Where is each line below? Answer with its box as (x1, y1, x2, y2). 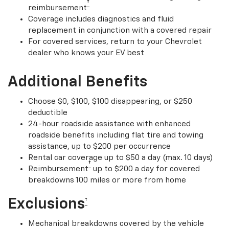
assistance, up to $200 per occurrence (28, 142, 171, 150)
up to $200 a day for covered (91, 165, 200, 173)
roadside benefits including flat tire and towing (28, 131, 203, 139)
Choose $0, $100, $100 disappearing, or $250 (28, 97, 192, 105)
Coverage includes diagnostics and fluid (28, 15, 174, 23)
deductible (28, 108, 67, 117)
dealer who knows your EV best (28, 49, 144, 57)
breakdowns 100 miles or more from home (28, 176, 186, 184)
